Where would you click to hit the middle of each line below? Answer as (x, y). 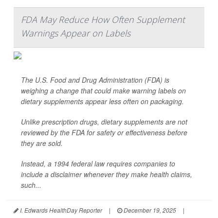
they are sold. (42, 143)
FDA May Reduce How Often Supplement (103, 20)
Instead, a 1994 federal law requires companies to (98, 164)
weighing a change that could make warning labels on (103, 91)
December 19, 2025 (149, 210)
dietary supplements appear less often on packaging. (102, 101)
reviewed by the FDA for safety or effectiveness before (104, 133)
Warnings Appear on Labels (76, 33)
